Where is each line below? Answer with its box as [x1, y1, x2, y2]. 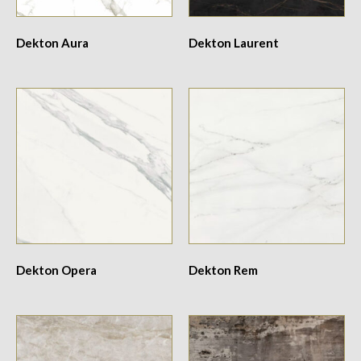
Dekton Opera [16, 262, 97, 277]
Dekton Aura [16, 35, 89, 50]
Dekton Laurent [189, 35, 279, 50]
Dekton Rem [189, 262, 258, 277]
